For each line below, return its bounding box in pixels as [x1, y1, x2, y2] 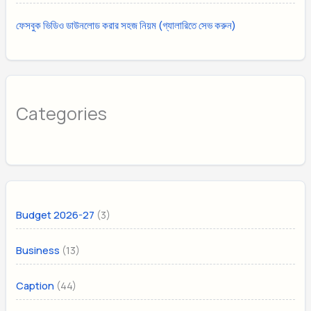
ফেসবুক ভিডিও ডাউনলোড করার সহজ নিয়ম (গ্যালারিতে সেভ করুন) [16, 19, 237, 33]
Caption [16, 278, 55, 292]
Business [16, 243, 60, 257]
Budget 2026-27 [16, 208, 95, 221]
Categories [16, 101, 108, 125]
